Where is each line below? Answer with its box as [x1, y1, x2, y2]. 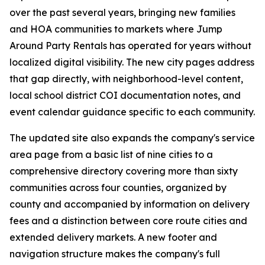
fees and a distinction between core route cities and [9, 215, 247, 227]
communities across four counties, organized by [9, 182, 227, 193]
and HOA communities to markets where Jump [9, 23, 222, 35]
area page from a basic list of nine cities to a [9, 148, 213, 160]
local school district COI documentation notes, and [9, 89, 241, 101]
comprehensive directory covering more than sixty [9, 165, 238, 177]
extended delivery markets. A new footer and [9, 231, 217, 243]
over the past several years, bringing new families [9, 7, 235, 18]
